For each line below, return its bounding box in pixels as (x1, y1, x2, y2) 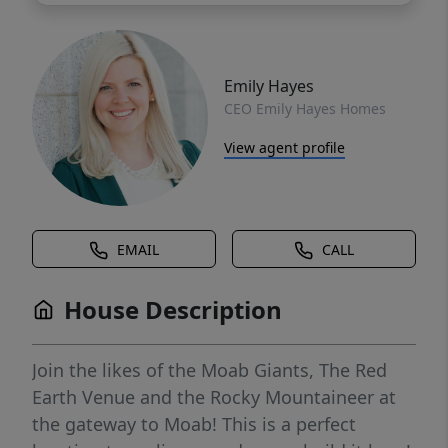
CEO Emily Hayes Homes (224, 98, 386, 118)
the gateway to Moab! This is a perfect (32, 412, 356, 436)
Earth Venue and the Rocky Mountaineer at (32, 385, 396, 409)
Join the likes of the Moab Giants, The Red (32, 358, 387, 382)
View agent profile (224, 137, 345, 157)
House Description (64, 293, 282, 326)
